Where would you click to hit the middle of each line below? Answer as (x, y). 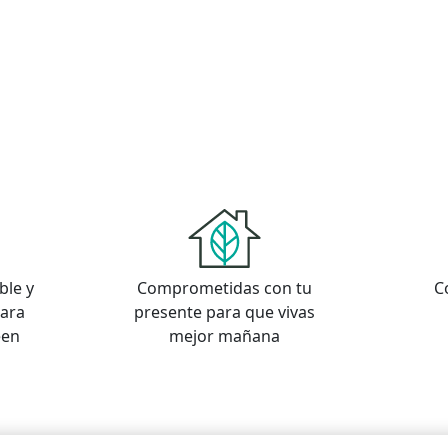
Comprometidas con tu (224, 288)
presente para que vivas (224, 312)
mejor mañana (224, 336)
